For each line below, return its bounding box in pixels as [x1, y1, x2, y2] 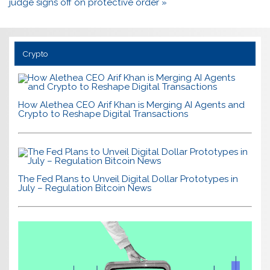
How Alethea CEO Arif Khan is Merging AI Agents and [18, 99, 245, 111]
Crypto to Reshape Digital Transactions [18, 108, 189, 120]
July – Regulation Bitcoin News [18, 182, 152, 193]
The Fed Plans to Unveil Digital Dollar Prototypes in [18, 173, 239, 184]
